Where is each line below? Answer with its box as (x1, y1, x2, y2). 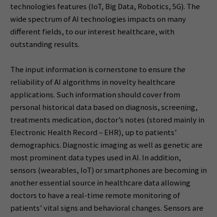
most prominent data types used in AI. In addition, (10, 152, 181, 163)
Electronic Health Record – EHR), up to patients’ (10, 127, 177, 138)
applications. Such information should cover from (10, 89, 180, 100)
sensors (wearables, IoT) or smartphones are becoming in (10, 165, 207, 175)
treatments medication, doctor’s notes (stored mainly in (10, 114, 204, 125)
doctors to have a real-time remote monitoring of (10, 190, 180, 201)
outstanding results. (10, 39, 79, 50)
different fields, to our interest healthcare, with (10, 27, 174, 37)
